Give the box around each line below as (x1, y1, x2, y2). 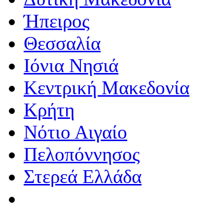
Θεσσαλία (24, 32, 101, 54)
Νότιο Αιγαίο (24, 121, 127, 143)
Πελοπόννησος (24, 143, 140, 165)
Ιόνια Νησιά (24, 54, 118, 76)
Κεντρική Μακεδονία (24, 76, 189, 98)
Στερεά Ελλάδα (24, 165, 142, 187)
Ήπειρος (24, 10, 89, 32)
